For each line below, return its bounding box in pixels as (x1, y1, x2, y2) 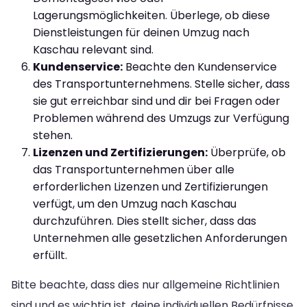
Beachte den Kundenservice (123, 58, 277, 75)
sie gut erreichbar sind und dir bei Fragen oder (33, 93, 280, 109)
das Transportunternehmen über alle (33, 161, 234, 177)
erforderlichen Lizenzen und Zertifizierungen (33, 178, 268, 195)
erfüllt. (33, 247, 67, 263)
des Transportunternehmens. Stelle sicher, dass (33, 75, 290, 92)
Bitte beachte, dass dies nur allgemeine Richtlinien (11, 276, 280, 293)
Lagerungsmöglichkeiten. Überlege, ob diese (33, 7, 270, 23)
